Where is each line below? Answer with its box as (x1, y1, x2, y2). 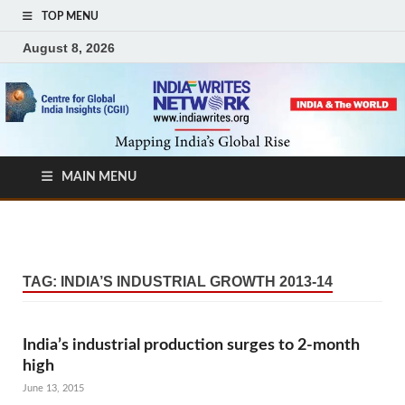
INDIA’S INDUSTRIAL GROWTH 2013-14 (61, 274, 333, 290)
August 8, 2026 (23, 40, 115, 55)
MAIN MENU (61, 171, 137, 184)
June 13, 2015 (23, 383, 84, 394)
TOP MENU (42, 11, 99, 22)
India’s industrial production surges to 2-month (23, 335, 360, 353)
